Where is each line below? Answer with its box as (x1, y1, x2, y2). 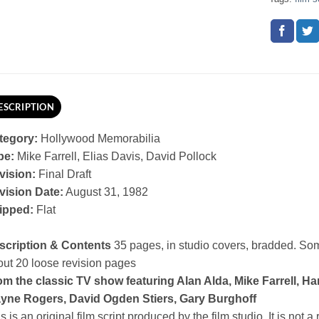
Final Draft (38, 168, 91, 181)
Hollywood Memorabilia (37, 132, 160, 145)
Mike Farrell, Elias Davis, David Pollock (16, 150, 216, 163)
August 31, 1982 (63, 186, 148, 199)
